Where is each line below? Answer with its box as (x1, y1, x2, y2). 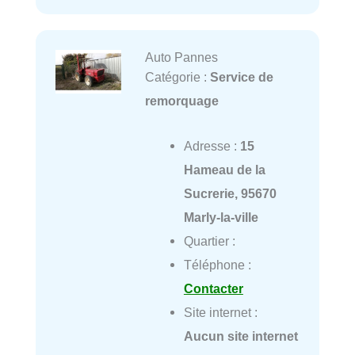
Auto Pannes (144, 50, 218, 65)
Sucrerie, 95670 (183, 185, 277, 200)
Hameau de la (183, 162, 265, 177)
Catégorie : (144, 70, 210, 85)
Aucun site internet (183, 328, 298, 343)
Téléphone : (183, 257, 251, 272)
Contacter (183, 281, 243, 296)
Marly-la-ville (183, 209, 258, 224)
